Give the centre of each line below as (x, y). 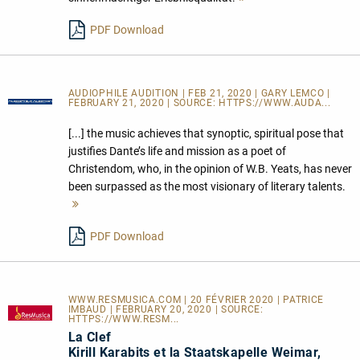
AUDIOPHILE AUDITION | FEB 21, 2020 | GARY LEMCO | (199, 94)
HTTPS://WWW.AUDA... (275, 103)
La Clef (90, 337)
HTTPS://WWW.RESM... (123, 319)
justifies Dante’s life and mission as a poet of (177, 151)
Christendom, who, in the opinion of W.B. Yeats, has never (210, 169)
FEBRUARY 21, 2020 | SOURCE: (143, 103)
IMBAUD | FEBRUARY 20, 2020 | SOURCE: (166, 310)
